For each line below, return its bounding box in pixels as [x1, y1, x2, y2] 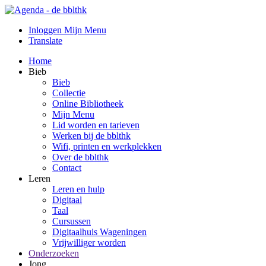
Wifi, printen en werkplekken [52, 141, 161, 151]
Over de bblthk [52, 152, 109, 162]
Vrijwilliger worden [52, 237, 126, 248]
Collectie [52, 88, 85, 98]
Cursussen [52, 216, 91, 226]
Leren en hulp [52, 184, 104, 194]
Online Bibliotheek [52, 99, 123, 109]
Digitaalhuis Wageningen [52, 227, 147, 237]
